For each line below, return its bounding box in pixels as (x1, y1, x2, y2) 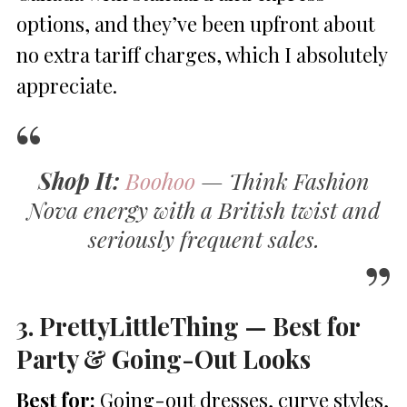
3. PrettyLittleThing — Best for (16, 308, 360, 342)
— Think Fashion (194, 164, 370, 195)
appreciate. (16, 71, 117, 99)
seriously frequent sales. (87, 223, 320, 253)
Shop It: (37, 164, 120, 195)
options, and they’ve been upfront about (16, 9, 375, 37)
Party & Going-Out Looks (16, 341, 311, 375)
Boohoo (124, 164, 195, 195)
